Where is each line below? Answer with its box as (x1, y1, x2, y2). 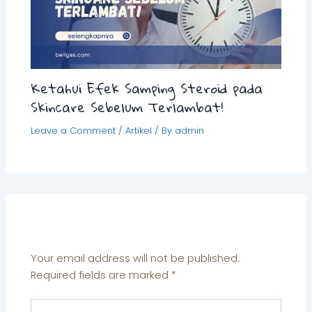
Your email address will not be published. (31, 251, 240, 266)
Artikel (125, 125, 153, 137)
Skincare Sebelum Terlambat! (31, 94, 224, 120)
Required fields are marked (31, 268, 172, 283)
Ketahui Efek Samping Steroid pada (31, 75, 263, 102)
